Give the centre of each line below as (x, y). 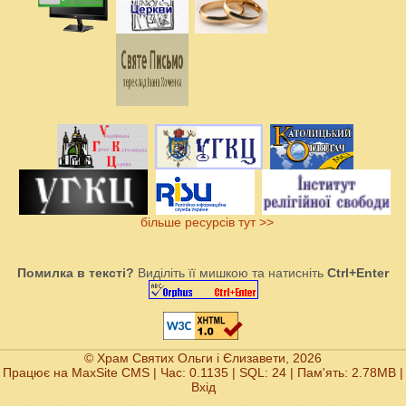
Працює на (37, 373)
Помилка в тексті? (76, 273)
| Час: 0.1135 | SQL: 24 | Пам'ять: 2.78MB (273, 373)
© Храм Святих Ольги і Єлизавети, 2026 (203, 358)
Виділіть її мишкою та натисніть (231, 273)
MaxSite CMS (111, 373)
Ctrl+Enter (358, 273)
